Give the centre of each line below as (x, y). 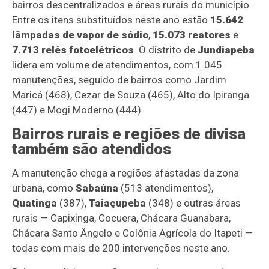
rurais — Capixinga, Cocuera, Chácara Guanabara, (122, 218)
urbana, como (44, 188)
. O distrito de (166, 50)
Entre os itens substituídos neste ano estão (111, 20)
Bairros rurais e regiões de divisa (129, 134)
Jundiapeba (226, 50)
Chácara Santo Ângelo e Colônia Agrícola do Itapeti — (133, 233)
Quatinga (35, 203)
